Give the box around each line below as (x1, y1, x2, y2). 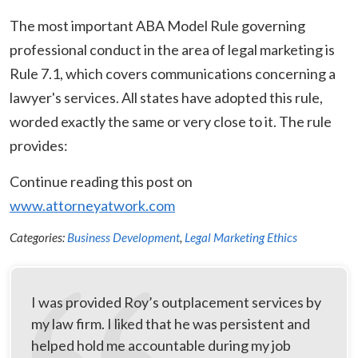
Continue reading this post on (10, 172, 193, 190)
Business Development (67, 229, 180, 245)
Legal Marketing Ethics (185, 229, 297, 245)
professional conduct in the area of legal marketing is (10, 40, 335, 58)
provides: (10, 136, 68, 154)
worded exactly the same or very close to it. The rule (10, 112, 332, 130)
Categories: (10, 229, 67, 245)
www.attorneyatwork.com (10, 196, 175, 214)
